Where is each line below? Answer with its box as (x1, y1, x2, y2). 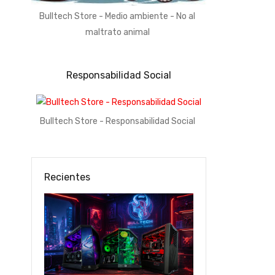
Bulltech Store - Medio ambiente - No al (39, 11, 195, 21)
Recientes (44, 171, 90, 183)
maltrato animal (85, 27, 150, 37)
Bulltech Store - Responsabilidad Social (39, 116, 195, 126)
